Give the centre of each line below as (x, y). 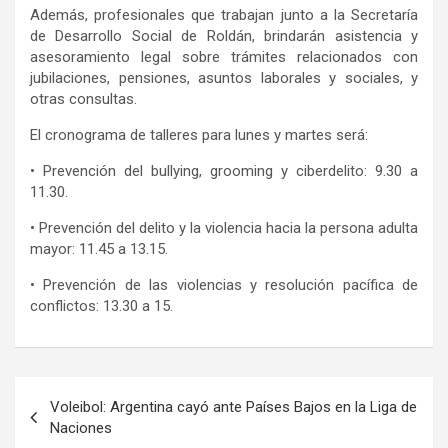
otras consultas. (83, 99)
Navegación (80, 392)
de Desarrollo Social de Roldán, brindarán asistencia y (224, 36)
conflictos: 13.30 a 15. (101, 306)
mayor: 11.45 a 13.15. (99, 249)
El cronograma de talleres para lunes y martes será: (199, 135)
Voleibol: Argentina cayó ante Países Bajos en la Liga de (233, 407)
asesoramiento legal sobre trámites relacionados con (224, 57)
